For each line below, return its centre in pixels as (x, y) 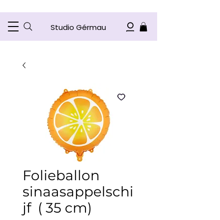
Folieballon (61, 176)
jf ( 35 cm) (57, 208)
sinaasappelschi (78, 192)
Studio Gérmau (78, 27)
